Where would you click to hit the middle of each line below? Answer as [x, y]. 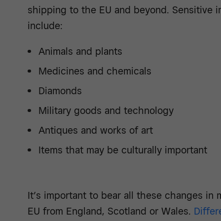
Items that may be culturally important [123, 150]
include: [45, 25]
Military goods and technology [106, 110]
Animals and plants [80, 51]
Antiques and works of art [96, 130]
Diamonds [60, 91]
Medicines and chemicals [95, 71]
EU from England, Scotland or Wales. [111, 211]
